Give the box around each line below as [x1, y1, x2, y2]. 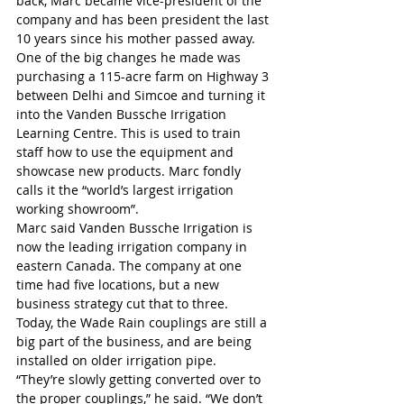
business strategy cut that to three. [16, 294, 228, 312]
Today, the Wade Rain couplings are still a [16, 313, 271, 331]
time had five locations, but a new [16, 275, 223, 293]
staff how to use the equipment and [16, 142, 237, 161]
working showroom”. [16, 199, 139, 217]
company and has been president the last [16, 10, 272, 28]
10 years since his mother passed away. [16, 29, 255, 47]
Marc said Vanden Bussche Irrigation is [16, 218, 256, 236]
